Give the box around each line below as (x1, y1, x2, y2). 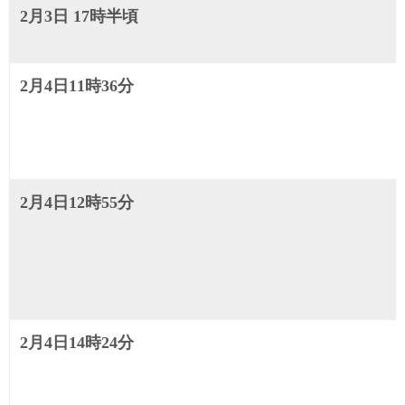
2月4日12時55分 (20, 193, 135, 212)
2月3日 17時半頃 (20, 6, 139, 25)
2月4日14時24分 (20, 333, 135, 352)
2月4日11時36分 (20, 76, 135, 95)
